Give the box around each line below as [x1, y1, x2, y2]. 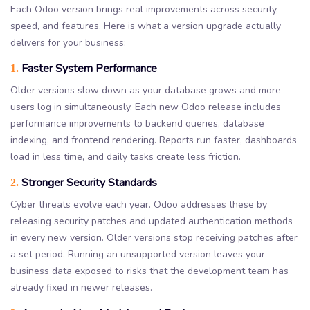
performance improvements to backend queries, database [10, 116, 264, 130]
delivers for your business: [10, 35, 126, 49]
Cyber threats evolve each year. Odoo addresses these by [10, 197, 267, 211]
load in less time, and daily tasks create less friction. [10, 149, 241, 163]
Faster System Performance [19, 60, 157, 76]
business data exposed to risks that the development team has [10, 264, 289, 277]
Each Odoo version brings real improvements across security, [10, 2, 278, 16]
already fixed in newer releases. [10, 280, 152, 294]
